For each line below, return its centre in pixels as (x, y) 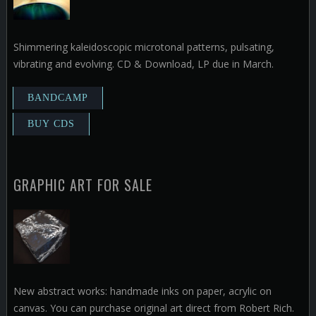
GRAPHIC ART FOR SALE (83, 185)
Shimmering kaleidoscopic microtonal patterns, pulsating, (144, 47)
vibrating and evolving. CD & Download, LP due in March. (143, 64)
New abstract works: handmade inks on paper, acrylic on (142, 291)
